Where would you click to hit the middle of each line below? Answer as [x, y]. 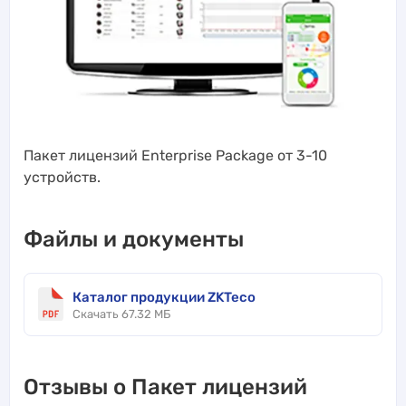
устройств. [62, 177]
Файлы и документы [134, 239]
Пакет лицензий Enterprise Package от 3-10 [175, 155]
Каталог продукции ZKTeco [164, 297]
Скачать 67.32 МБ [121, 314]
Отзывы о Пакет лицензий [165, 387]
